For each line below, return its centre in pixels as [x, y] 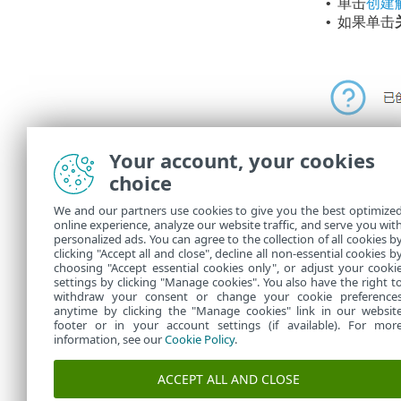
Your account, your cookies [242, 160]
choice [141, 183]
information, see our [109, 339]
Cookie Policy [200, 339]
